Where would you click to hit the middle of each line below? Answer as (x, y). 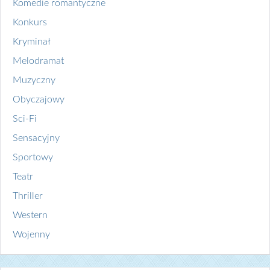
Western (30, 215)
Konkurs (30, 23)
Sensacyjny (36, 138)
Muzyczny (34, 80)
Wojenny (31, 235)
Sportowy (33, 158)
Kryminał (32, 42)
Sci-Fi (25, 119)
